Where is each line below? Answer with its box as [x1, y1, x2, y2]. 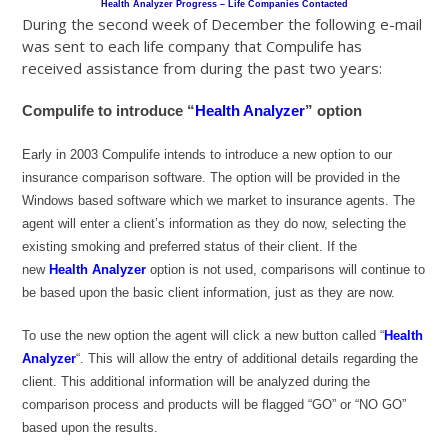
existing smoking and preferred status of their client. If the [22, 239, 358, 255]
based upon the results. [22, 420, 159, 436]
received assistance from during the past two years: [22, 58, 383, 79]
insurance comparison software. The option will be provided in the [22, 170, 401, 186]
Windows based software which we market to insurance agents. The [22, 193, 416, 209]
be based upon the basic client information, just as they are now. [22, 285, 396, 301]
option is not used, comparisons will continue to [146, 262, 426, 278]
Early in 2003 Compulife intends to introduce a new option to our [22, 147, 393, 163]
